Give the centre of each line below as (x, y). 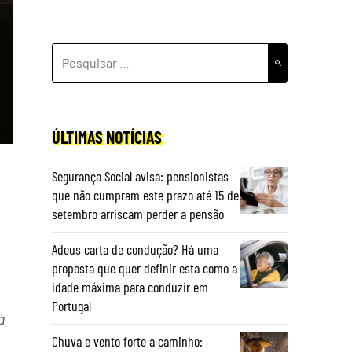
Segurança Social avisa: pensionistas (140, 176)
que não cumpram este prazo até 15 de (145, 195)
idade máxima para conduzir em (130, 287)
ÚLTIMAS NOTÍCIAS (107, 137)
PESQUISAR (82, 52)
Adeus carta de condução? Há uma (135, 249)
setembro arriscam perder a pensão (138, 214)
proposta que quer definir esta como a (145, 268)
